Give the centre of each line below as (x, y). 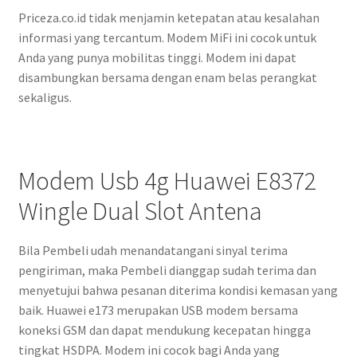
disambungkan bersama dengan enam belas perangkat (167, 77)
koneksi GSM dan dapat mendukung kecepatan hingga (164, 330)
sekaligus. (45, 97)
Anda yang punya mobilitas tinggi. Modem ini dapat (157, 57)
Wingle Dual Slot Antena (140, 212)
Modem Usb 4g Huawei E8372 (167, 181)
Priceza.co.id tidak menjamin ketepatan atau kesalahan (169, 17)
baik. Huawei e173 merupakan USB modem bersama (158, 310)
